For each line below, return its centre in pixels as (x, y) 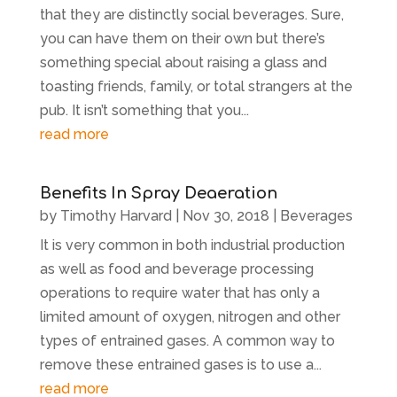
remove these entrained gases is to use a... (180, 364)
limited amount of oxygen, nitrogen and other (190, 316)
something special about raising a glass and (183, 62)
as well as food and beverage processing (176, 269)
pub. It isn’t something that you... (144, 110)
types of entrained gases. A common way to (187, 340)
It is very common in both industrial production (192, 245)
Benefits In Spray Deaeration (158, 193)
